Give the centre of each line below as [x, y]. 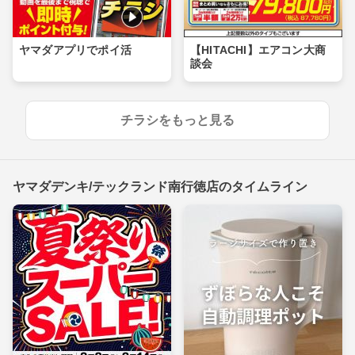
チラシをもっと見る [177, 120]
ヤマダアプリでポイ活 [75, 50]
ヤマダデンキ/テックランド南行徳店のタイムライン [160, 185]
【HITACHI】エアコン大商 [258, 50]
